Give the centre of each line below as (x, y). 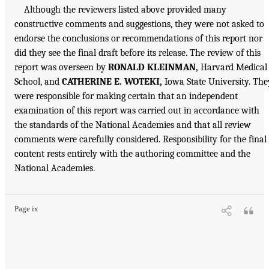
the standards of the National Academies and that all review (133, 125)
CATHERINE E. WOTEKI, (112, 81)
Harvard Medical (233, 67)
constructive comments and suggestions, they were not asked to (139, 24)
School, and (38, 81)
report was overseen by (61, 67)
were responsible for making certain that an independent (126, 96)
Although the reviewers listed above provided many (125, 9)
